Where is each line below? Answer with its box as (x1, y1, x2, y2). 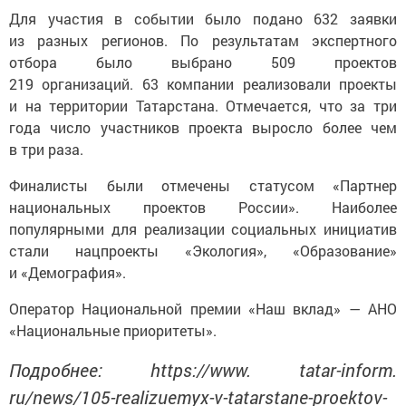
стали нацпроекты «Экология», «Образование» (9, 241, 397, 261)
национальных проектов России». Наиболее (9, 198, 397, 217)
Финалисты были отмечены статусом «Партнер (9, 176, 397, 196)
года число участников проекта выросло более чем (9, 118, 397, 138)
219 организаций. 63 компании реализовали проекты (9, 74, 397, 94)
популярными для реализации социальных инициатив (9, 219, 397, 239)
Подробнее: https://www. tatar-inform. (9, 358, 397, 382)
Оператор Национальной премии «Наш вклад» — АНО (9, 299, 397, 319)
